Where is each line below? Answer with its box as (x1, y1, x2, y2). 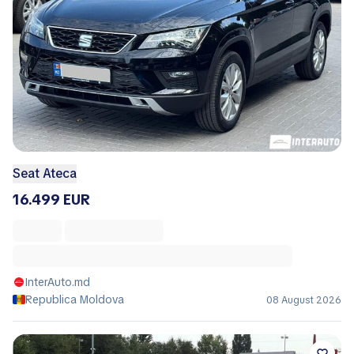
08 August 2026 (266, 294, 341, 307)
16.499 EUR (13, 190, 90, 209)
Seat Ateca (13, 165, 77, 182)
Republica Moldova (25, 292, 124, 307)
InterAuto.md (25, 275, 90, 289)
